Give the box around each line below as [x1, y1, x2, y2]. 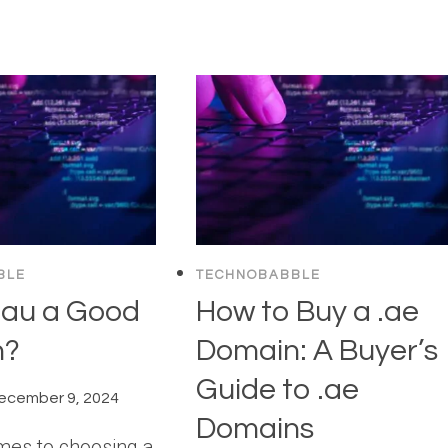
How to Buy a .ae [196, 295, 420, 327]
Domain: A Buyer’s [196, 334, 439, 366]
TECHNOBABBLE [196, 268, 322, 283]
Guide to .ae [196, 373, 360, 405]
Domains [196, 412, 327, 444]
